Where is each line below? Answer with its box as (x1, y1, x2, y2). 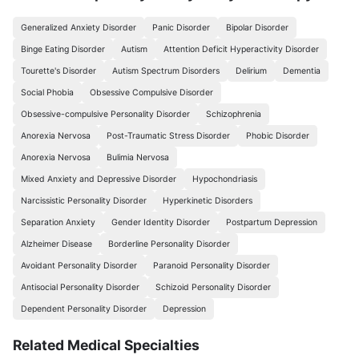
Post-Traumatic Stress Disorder (106, 130, 230, 141)
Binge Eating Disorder (20, 43, 105, 54)
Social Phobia (20, 87, 74, 98)
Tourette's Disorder (20, 65, 96, 76)
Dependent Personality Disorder (20, 303, 147, 314)
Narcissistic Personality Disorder (20, 195, 147, 206)
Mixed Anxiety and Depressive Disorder (20, 173, 176, 184)
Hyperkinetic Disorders (162, 195, 252, 206)
